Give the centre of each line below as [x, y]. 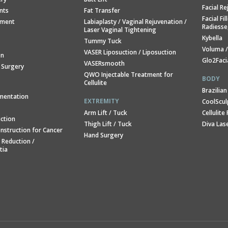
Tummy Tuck [103, 41]
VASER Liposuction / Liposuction [130, 52]
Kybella [212, 38]
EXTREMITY [101, 101]
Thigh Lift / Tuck [108, 124]
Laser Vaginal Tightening [120, 30]
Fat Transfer [102, 10]
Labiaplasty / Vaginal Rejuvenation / [135, 22]
